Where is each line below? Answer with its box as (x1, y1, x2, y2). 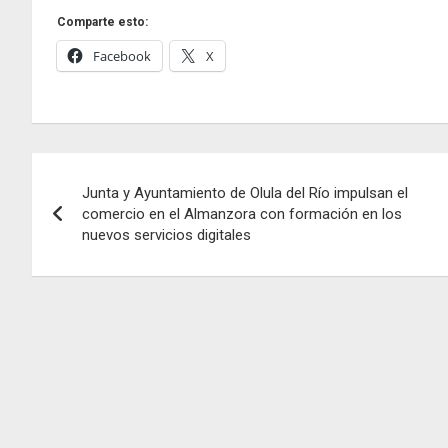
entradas (31, 235, 156, 274)
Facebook (93, 47, 151, 66)
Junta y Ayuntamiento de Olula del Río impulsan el (82, 184, 408, 203)
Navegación (31, 153, 199, 192)
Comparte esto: (57, 15, 148, 30)
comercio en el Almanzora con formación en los (82, 205, 402, 224)
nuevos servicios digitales (82, 226, 251, 245)
